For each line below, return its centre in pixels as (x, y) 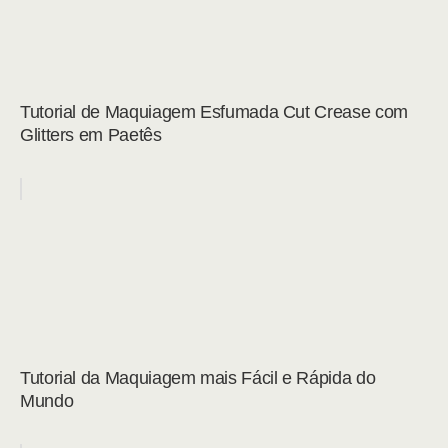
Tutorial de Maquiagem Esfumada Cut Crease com (214, 112)
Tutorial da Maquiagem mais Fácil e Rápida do (198, 378)
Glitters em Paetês (91, 135)
